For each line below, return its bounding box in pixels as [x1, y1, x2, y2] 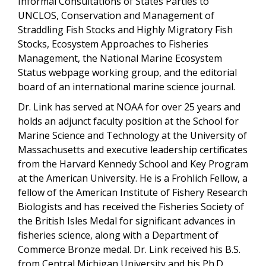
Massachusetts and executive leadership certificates [18, 142, 248, 156]
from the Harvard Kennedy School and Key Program [18, 157, 248, 170]
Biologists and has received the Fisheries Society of [18, 199, 244, 213]
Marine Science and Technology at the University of [18, 128, 247, 142]
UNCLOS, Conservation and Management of [18, 8, 214, 22]
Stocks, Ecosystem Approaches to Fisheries [18, 37, 208, 50]
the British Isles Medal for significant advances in [18, 214, 235, 227]
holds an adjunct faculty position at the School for [18, 114, 239, 128]
